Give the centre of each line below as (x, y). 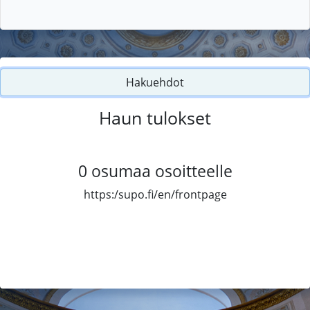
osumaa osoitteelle (162, 171)
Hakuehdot (155, 82)
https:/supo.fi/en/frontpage (155, 194)
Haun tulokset (155, 117)
